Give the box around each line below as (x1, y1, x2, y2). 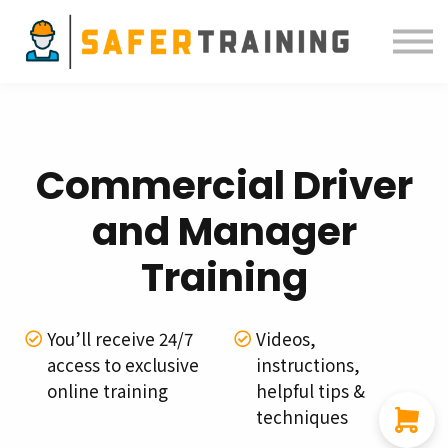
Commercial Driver (35, 157, 413, 213)
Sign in (188, 87, 260, 119)
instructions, (256, 351, 360, 377)
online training (47, 377, 168, 403)
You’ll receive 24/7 (47, 325, 193, 351)
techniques (256, 403, 348, 429)
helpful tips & (256, 377, 365, 403)
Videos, (256, 325, 316, 351)
